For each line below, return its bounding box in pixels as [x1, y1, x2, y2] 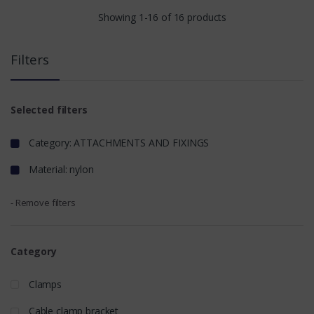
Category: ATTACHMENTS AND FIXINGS [25, 135, 210, 149]
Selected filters [11, 102, 88, 116]
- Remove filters [11, 196, 76, 210]
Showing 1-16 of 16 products [97, 10, 227, 24]
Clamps [26, 278, 62, 292]
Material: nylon [25, 162, 94, 176]
